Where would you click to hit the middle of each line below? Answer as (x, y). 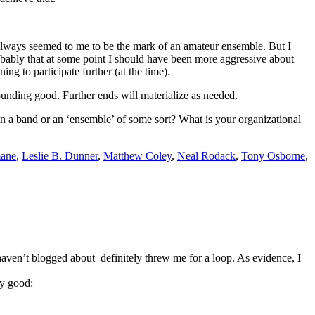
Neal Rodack (206, 156)
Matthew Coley (137, 156)
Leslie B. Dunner (60, 156)
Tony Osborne (273, 156)
